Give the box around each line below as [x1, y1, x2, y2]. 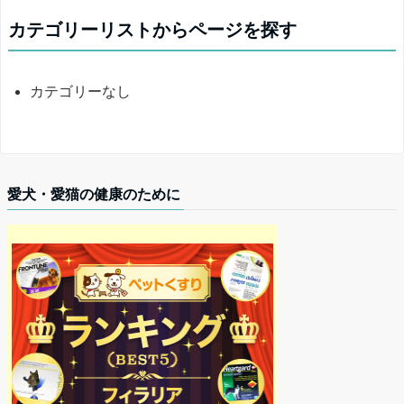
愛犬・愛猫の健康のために [7, 187, 180, 202]
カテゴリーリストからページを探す [8, 20, 297, 40]
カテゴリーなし [30, 84, 131, 99]
